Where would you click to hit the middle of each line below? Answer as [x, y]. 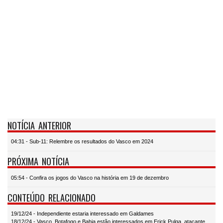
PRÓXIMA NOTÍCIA [38, 161]
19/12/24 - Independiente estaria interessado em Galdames [82, 214]
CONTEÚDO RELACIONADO [52, 197]
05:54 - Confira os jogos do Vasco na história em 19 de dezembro [90, 177]
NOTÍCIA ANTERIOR [39, 125]
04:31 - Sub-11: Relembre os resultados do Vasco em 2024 [82, 142]
